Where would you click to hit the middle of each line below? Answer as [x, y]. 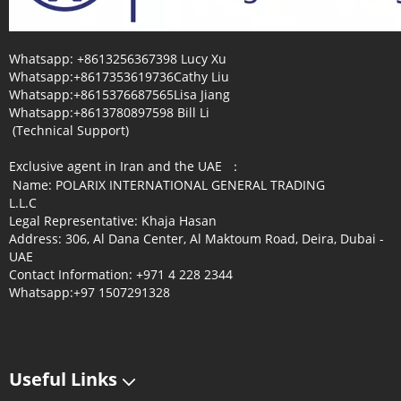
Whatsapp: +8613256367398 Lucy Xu [118, 59]
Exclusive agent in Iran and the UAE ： [125, 166]
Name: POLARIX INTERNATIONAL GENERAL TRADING [167, 185]
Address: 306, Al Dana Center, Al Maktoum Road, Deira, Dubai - [196, 239]
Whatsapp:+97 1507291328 [90, 292]
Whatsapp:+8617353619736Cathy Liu [119, 77]
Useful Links [65, 379]
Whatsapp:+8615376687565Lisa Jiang [119, 94]
